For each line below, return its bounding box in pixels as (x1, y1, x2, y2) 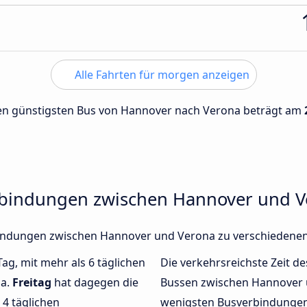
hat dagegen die (51, 275, 138, 291)
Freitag (12, 275, 51, 291)
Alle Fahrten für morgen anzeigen (71, 67, 249, 82)
